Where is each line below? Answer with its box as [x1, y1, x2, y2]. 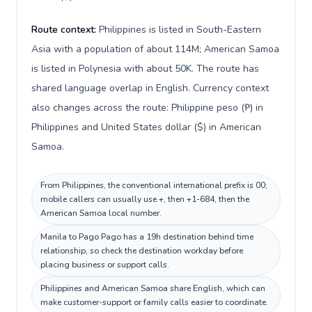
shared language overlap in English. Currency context [31, 81, 269, 95]
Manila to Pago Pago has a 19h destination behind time [40, 231, 253, 242]
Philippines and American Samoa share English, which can [40, 283, 265, 294]
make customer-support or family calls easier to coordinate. [40, 297, 268, 308]
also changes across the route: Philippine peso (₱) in [31, 101, 263, 114]
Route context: [31, 23, 99, 36]
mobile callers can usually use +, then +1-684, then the [40, 194, 249, 205]
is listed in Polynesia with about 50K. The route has [31, 62, 259, 75]
